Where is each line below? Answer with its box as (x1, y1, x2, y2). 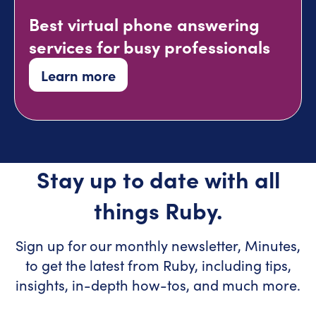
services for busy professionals (29, 35, 270, 58)
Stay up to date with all (36, 163, 280, 194)
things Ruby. (94, 194, 222, 225)
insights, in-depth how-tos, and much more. (16, 275, 300, 294)
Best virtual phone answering (29, 12, 260, 35)
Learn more (41, 66, 116, 85)
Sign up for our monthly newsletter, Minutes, (16, 236, 300, 255)
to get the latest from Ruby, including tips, (25, 255, 291, 274)
